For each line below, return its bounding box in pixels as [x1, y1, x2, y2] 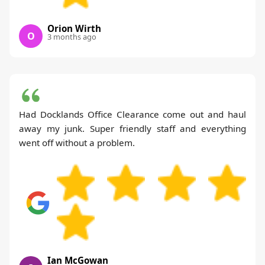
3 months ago [47, 31, 96, 43]
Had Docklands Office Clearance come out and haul [19, 108, 246, 121]
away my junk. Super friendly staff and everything [19, 122, 246, 135]
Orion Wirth [47, 22, 101, 35]
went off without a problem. [19, 137, 135, 149]
